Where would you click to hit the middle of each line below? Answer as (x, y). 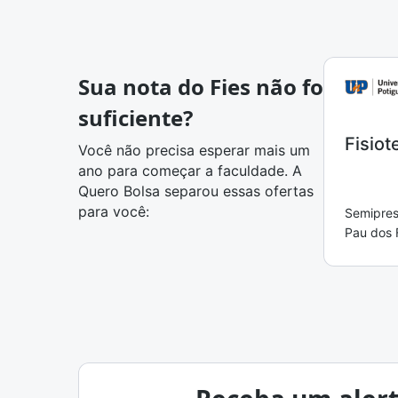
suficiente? (135, 118)
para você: (114, 211)
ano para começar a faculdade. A (190, 171)
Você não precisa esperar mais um (194, 150)
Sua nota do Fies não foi (204, 87)
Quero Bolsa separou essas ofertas (196, 191)
